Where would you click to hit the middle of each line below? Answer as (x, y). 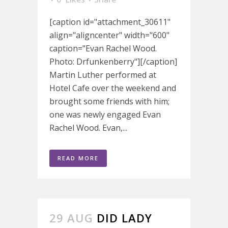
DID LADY (124, 218)
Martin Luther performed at (103, 75)
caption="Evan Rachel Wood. (103, 48)
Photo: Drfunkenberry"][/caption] (113, 62)
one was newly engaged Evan (105, 115)
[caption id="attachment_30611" (110, 22)
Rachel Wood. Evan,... (88, 128)
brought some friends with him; (109, 101)
